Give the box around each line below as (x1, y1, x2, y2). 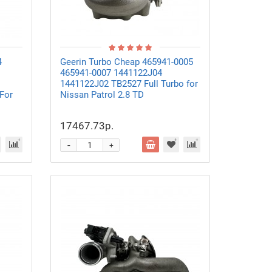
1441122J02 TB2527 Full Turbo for (60, 78, 199, 89)
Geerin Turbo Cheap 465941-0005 (60, 56, 194, 67)
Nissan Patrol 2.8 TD (60, 89, 144, 100)
